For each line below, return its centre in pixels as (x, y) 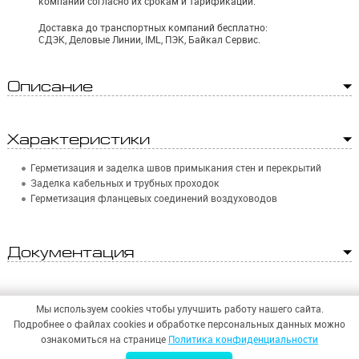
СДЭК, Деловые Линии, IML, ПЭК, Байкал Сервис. (150, 40)
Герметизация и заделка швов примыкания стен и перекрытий (176, 168)
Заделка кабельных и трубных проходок (125, 184)
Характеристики (78, 140)
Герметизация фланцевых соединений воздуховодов (154, 199)
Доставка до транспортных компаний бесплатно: (153, 28)
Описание (50, 87)
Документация (71, 253)
